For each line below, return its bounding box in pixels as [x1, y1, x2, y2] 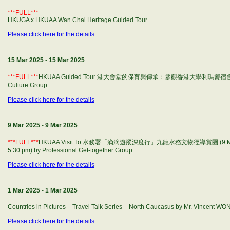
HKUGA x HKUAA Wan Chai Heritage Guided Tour [8, 16, 147, 24]
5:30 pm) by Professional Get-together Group [8, 147, 132, 154]
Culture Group [8, 82, 47, 89]
